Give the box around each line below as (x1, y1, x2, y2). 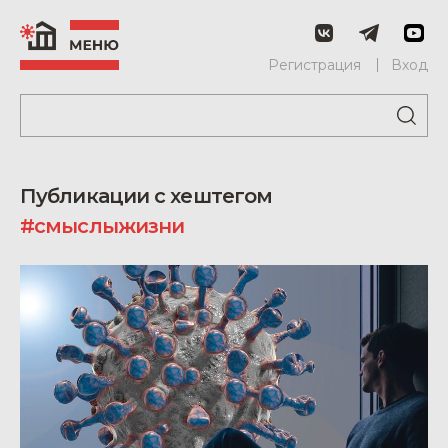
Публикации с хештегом (20, 184, 273, 208)
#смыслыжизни (20, 214, 185, 238)
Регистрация (268, 56, 361, 74)
